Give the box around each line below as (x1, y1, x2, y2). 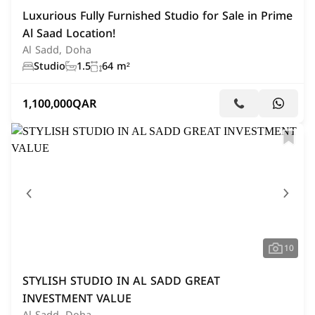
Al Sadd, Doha (22, 41, 91, 60)
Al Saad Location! (22, 22, 115, 44)
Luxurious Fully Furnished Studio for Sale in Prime (22, 5, 292, 27)
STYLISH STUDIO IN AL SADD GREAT (22, 270, 220, 292)
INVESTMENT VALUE (22, 288, 131, 309)
